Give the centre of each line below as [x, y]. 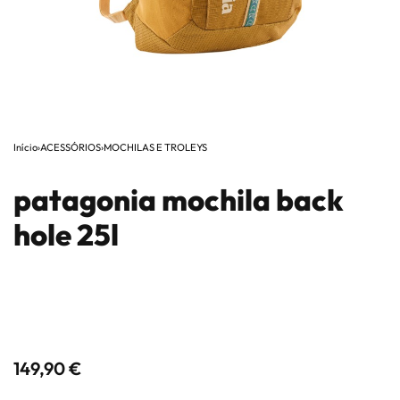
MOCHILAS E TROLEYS [155, 147]
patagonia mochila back [179, 200]
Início [25, 147]
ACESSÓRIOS [71, 147]
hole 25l [66, 235]
